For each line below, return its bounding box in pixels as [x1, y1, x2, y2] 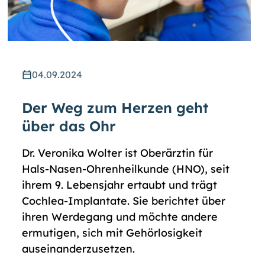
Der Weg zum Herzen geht [22, 99, 209, 117]
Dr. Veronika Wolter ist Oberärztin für [22, 146, 214, 160]
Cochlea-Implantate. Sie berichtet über [22, 194, 226, 208]
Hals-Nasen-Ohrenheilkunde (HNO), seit [22, 162, 230, 176]
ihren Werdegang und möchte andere [22, 210, 218, 224]
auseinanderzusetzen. [22, 242, 135, 256]
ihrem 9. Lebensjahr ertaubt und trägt [22, 178, 218, 192]
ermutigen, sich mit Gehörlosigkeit [22, 226, 203, 240]
